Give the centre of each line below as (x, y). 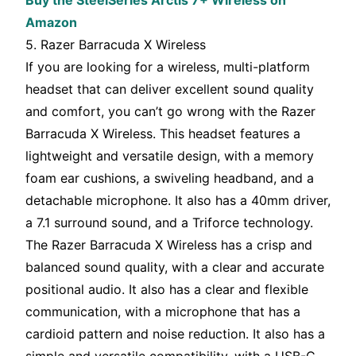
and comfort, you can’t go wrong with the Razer (170, 112)
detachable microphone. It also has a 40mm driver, (178, 201)
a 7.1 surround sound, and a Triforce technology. (169, 223)
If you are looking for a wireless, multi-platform (168, 67)
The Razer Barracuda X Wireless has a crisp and (169, 245)
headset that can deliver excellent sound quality (170, 89)
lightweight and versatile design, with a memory (170, 156)
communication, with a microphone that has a (163, 312)
